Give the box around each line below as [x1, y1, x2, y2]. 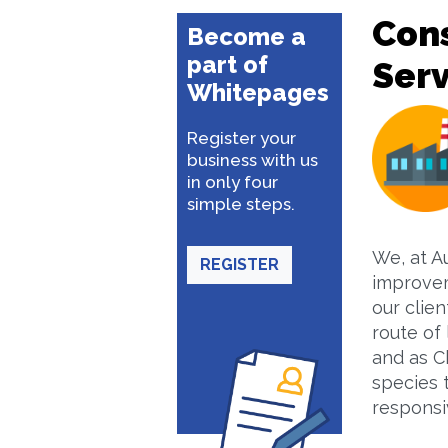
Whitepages [187, 78, 329, 107]
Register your [187, 128, 296, 148]
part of [187, 50, 268, 79]
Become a [187, 22, 306, 51]
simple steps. [187, 194, 295, 214]
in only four [187, 172, 278, 192]
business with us [187, 150, 318, 170]
